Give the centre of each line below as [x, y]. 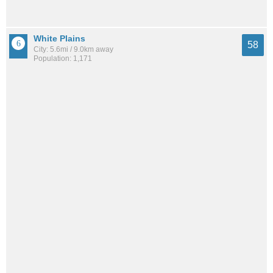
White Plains [59, 39]
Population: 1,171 [63, 59]
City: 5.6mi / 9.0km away [73, 50]
